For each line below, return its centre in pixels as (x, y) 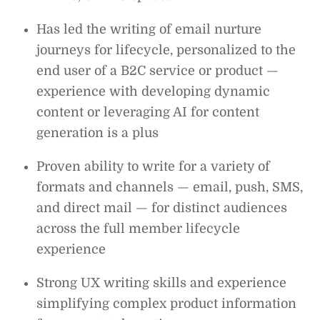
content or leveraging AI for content (148, 112)
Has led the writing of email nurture (149, 29)
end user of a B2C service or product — (158, 70)
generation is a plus (98, 132)
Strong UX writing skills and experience (162, 282)
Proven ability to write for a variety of (154, 166)
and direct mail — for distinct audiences (162, 207)
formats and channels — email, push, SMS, (170, 187)
